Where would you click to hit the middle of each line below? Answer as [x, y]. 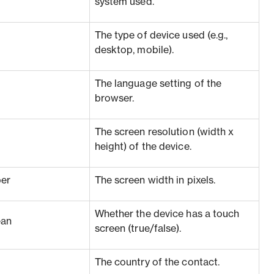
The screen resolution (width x [164, 132]
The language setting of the [158, 84]
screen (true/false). [138, 229]
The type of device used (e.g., [161, 35]
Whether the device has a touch [167, 214]
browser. [114, 98]
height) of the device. [143, 147]
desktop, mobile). [134, 50]
